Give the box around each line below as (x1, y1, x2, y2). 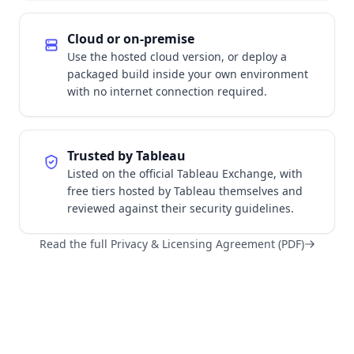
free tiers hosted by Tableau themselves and (67, 183, 303, 198)
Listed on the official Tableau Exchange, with (67, 165, 303, 181)
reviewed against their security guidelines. (67, 200, 294, 216)
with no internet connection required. (67, 83, 267, 99)
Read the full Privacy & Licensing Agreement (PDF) (39, 235, 304, 251)
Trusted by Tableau (67, 146, 186, 164)
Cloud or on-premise (67, 29, 194, 47)
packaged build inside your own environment (67, 66, 308, 81)
